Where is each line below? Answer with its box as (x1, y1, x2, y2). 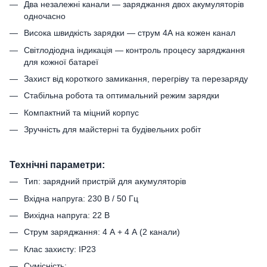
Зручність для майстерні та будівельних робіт (24, 125, 201, 135)
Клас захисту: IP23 (24, 244, 96, 254)
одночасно (24, 11, 66, 21)
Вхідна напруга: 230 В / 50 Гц (24, 193, 138, 203)
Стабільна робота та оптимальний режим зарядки (24, 91, 219, 101)
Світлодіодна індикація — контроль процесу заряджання (24, 45, 245, 55)
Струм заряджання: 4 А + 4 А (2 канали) (24, 227, 180, 237)
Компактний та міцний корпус (24, 107, 139, 117)
